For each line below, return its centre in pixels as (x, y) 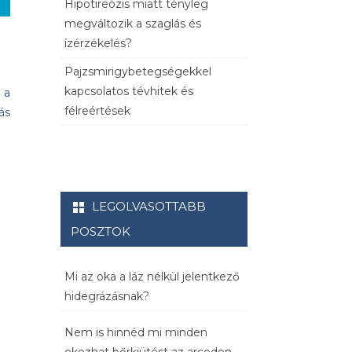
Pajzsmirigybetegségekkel (138, 72)
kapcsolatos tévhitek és (129, 92)
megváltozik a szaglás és (133, 24)
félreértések (97, 111)
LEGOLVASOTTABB (149, 207)
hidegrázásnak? (107, 297)
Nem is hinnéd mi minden (136, 333)
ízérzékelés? (98, 44)
